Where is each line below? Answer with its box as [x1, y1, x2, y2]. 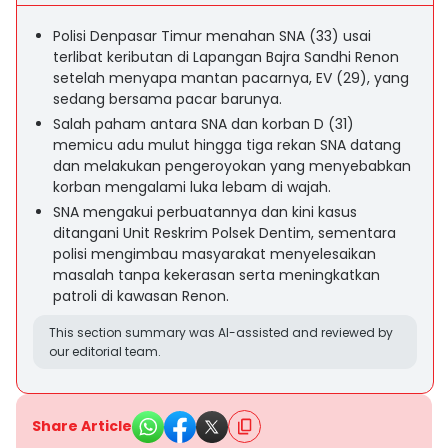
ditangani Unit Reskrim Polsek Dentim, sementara [53, 223, 396, 243]
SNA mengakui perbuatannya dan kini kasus [53, 202, 357, 222]
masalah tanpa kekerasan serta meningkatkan [53, 265, 380, 285]
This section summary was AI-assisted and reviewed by [49, 324, 393, 341]
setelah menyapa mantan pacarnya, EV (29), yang [53, 68, 409, 88]
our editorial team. [49, 343, 161, 360]
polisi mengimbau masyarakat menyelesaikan [53, 244, 376, 264]
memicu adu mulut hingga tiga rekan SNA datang [53, 135, 401, 155]
